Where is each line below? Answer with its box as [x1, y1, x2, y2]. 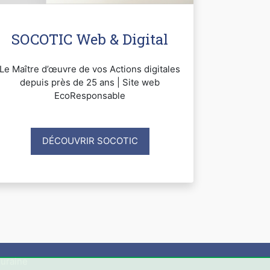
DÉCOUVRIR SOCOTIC [42, 135, 138, 147]
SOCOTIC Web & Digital [11, 29, 169, 49]
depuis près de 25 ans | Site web [20, 76, 160, 88]
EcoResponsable [54, 89, 126, 101]
